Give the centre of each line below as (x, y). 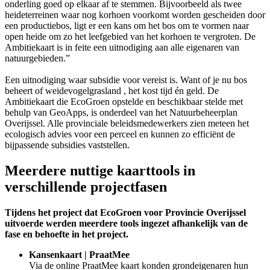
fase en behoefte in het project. (67, 234)
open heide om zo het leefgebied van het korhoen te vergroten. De (130, 37)
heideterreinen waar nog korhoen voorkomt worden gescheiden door (135, 15)
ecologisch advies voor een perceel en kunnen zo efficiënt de (120, 134)
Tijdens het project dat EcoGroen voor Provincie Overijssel (125, 213)
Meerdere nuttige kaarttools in (100, 171)
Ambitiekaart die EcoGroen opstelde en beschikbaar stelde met (124, 102)
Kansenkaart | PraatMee (79, 255)
